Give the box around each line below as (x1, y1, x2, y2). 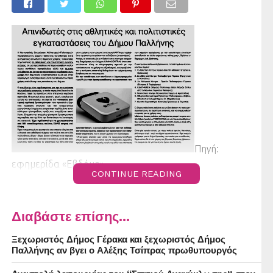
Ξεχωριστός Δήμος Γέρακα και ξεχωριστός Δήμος (11, 234, 225, 246)
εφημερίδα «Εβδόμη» (11, 158, 104, 170)
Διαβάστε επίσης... (11, 208, 130, 225)
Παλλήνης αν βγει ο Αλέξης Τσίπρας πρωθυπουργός (11, 245, 237, 257)
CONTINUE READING (91, 169, 182, 179)
